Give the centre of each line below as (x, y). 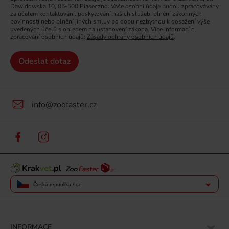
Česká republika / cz (57, 184)
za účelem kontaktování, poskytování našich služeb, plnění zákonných (106, 14)
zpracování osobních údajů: (49, 37)
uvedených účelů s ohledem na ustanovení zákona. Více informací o (102, 29)
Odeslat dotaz (44, 61)
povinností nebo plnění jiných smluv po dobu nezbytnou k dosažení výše (110, 21)
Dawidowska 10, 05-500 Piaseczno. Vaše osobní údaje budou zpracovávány (114, 6)
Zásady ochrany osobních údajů (130, 37)
